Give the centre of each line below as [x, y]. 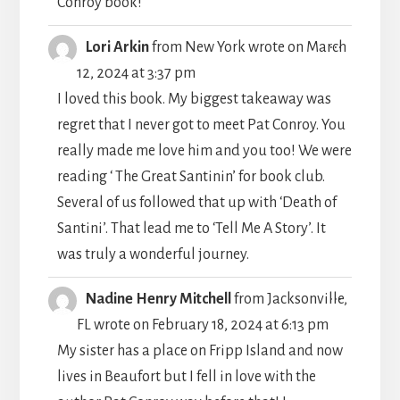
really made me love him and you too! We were [204, 150]
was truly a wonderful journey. [153, 254]
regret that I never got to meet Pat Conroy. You [201, 125]
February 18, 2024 [205, 325]
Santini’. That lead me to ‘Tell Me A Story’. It [191, 228]
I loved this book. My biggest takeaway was [194, 99]
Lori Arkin [118, 47]
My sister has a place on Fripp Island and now [200, 350]
